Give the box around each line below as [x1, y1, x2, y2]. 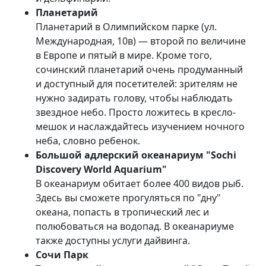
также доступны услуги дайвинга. [36, 234, 190, 248]
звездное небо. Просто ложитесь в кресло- [36, 106, 236, 119]
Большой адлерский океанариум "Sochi [36, 148, 236, 162]
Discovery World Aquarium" [36, 163, 167, 176]
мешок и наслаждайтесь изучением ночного [36, 120, 245, 134]
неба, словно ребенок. [36, 134, 140, 148]
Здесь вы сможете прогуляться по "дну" [36, 191, 221, 205]
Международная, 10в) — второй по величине [36, 34, 246, 48]
